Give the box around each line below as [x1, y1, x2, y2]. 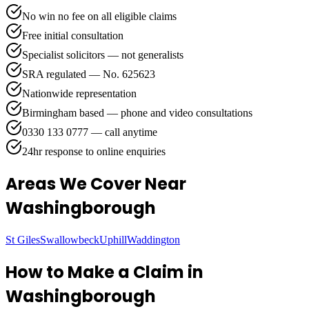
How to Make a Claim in [6, 260, 203, 283]
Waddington [127, 234, 180, 246]
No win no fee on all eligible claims [22, 10, 177, 23]
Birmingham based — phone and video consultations [22, 107, 252, 119]
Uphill [99, 234, 127, 246]
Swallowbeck [40, 234, 99, 246]
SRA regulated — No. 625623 [22, 68, 155, 81]
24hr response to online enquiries [22, 146, 166, 158]
